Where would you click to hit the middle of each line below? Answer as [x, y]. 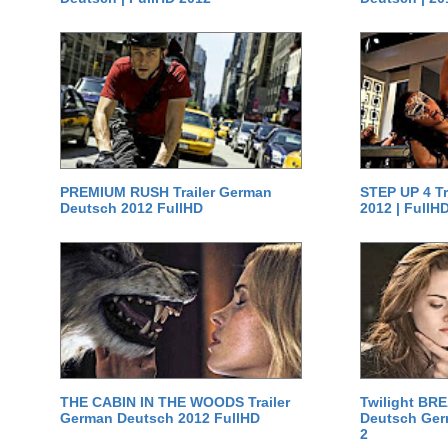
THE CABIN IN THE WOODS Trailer [175, 402]
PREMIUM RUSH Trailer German [166, 192]
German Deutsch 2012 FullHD [160, 418]
